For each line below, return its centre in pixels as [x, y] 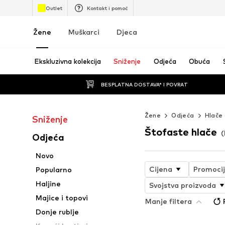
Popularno [54, 170]
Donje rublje [58, 212]
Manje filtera [168, 201]
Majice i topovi [62, 198]
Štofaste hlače [181, 132]
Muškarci [84, 32]
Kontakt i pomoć [107, 8]
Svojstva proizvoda [182, 185]
